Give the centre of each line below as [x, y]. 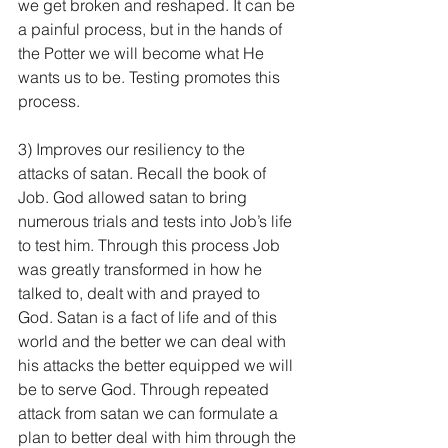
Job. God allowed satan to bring [134, 197]
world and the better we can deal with [154, 341]
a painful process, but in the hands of [152, 29]
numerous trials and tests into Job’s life [157, 221]
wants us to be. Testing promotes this [151, 77]
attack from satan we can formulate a [150, 413]
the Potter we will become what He [143, 53]
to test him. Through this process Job [151, 245]
